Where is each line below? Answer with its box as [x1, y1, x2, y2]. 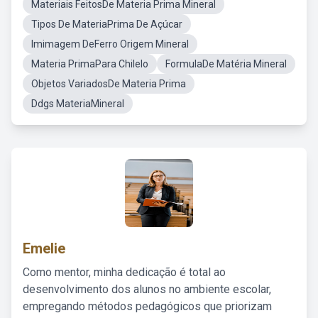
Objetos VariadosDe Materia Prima [31, 78, 186, 89]
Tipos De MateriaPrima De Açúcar [31, 18, 182, 30]
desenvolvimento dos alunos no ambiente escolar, [23, 283, 271, 296]
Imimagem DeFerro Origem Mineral [31, 38, 189, 50]
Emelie [23, 240, 65, 257]
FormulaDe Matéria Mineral [165, 58, 287, 70]
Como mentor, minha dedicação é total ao [23, 265, 226, 279]
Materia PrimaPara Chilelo [31, 58, 148, 70]
